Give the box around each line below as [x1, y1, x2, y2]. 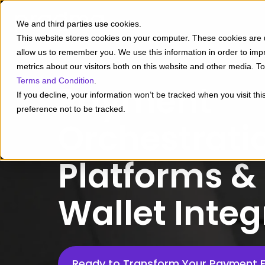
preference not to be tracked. [17, 104, 125, 114]
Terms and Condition [17, 76, 94, 85]
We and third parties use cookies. [17, 19, 141, 28]
